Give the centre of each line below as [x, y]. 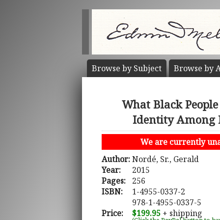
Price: [112, 213]
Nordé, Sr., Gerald [165, 159]
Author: [116, 159]
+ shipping [181, 213]
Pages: [114, 181]
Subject [148, 68]
